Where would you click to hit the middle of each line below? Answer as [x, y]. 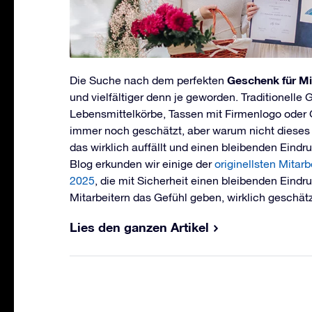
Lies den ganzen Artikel [139, 227]
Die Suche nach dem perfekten [148, 80]
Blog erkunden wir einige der [142, 163]
